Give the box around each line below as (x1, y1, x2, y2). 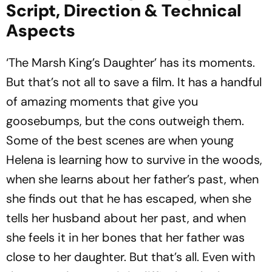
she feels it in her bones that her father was (6, 229, 245, 245)
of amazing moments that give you (6, 93, 198, 109)
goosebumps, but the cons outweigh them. (6, 113, 244, 129)
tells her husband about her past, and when (6, 210, 246, 226)
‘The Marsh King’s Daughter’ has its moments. (6, 55, 255, 70)
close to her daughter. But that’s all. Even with (6, 249, 255, 265)
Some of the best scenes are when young (6, 132, 234, 148)
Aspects (6, 19, 75, 42)
